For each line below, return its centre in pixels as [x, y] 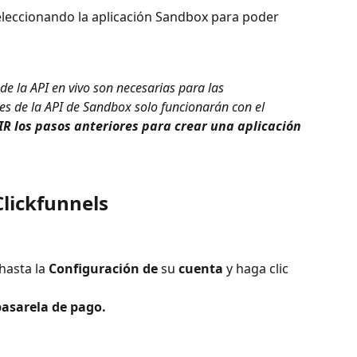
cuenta [201, 269]
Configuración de [103, 269]
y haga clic [257, 269]
